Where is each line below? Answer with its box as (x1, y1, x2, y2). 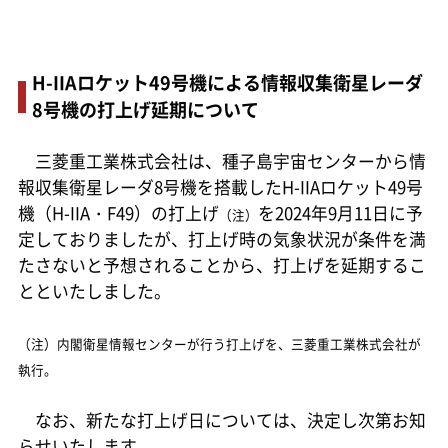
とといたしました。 (17, 279, 171, 304)
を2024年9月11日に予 (257, 201, 423, 226)
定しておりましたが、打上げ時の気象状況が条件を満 (17, 227, 426, 252)
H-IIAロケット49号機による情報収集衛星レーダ (31, 68, 423, 95)
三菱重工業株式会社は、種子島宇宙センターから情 (17, 149, 426, 174)
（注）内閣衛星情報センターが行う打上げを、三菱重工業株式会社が (17, 334, 421, 354)
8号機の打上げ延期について (31, 95, 259, 122)
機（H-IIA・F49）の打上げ (17, 201, 219, 226)
